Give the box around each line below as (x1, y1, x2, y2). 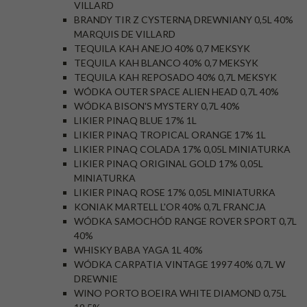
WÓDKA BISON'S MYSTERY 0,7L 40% (74, 100, 240, 112)
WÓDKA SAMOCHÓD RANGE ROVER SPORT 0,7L (74, 215, 297, 227)
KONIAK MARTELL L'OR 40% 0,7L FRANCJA (74, 201, 266, 212)
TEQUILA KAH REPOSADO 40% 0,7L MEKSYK (74, 71, 277, 83)
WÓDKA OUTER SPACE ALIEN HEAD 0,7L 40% (74, 86, 279, 97)
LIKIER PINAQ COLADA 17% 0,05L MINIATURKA (74, 143, 291, 155)
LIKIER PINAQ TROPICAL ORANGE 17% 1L (74, 129, 266, 140)
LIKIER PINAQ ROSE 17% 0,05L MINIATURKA (74, 186, 275, 198)
